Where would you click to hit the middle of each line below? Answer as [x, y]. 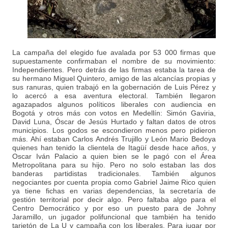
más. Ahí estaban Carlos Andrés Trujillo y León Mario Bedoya [114, 139]
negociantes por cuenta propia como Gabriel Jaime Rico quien [114, 182]
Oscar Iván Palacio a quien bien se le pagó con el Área [114, 156]
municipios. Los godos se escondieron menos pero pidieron [114, 130]
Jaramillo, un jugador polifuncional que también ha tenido [114, 217]
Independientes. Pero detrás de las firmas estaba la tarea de [114, 69]
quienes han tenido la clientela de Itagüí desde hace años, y [114, 147]
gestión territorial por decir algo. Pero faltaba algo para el [114, 199]
